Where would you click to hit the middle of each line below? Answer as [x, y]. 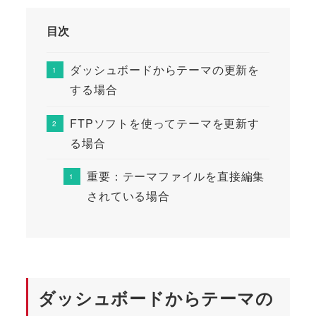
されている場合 [128, 196]
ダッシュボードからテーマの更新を [165, 69]
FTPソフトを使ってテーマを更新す [165, 123]
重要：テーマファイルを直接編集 [176, 176]
